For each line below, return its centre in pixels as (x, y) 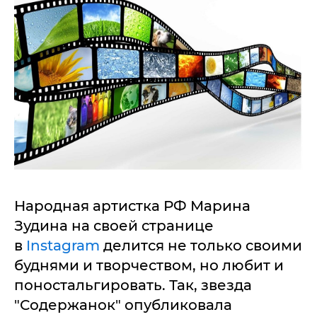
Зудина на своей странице (114, 226)
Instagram (65, 246)
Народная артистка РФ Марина (132, 206)
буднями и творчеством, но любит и (149, 265)
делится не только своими (203, 246)
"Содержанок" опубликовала (123, 305)
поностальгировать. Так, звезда (133, 285)
